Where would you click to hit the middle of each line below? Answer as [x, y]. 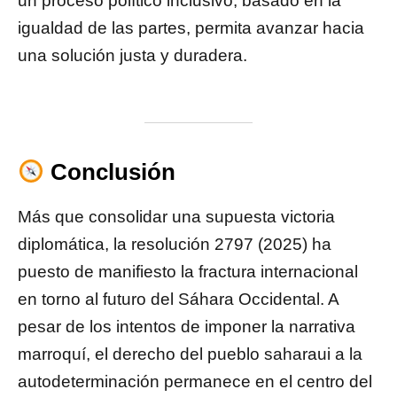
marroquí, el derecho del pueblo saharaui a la [190, 354]
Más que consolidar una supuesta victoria [176, 217]
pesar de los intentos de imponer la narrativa [187, 327]
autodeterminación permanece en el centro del [195, 382]
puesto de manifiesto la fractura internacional [188, 272]
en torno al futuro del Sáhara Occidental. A [178, 300]
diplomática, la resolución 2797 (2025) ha [175, 245]
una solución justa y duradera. [132, 56]
